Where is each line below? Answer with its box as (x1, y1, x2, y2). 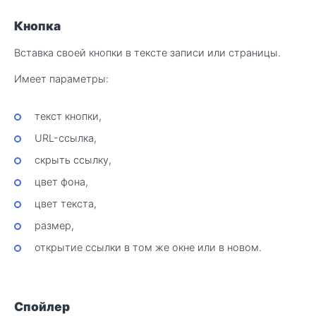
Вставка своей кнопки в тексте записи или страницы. (14, 46, 281, 59)
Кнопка (14, 18, 61, 33)
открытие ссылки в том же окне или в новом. (34, 241, 262, 254)
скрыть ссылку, (34, 153, 111, 166)
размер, (34, 219, 74, 232)
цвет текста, (34, 197, 97, 210)
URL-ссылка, (34, 131, 97, 144)
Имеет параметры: (14, 72, 109, 85)
